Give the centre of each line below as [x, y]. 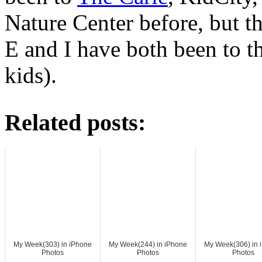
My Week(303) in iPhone [53, 244]
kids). [31, 75]
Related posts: [75, 122]
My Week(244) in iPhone [148, 244]
